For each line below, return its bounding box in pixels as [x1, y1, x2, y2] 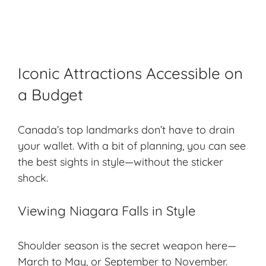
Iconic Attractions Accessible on [18, 63, 243, 83]
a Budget [18, 84, 83, 104]
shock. [18, 170, 48, 185]
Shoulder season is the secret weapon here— [18, 238, 236, 252]
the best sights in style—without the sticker [18, 154, 223, 169]
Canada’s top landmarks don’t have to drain [18, 122, 235, 137]
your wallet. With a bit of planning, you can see [18, 138, 246, 153]
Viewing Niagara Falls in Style [18, 202, 195, 219]
